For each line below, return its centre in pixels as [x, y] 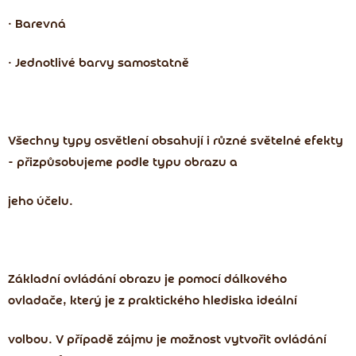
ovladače [35, 302]
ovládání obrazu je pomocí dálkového [175, 280]
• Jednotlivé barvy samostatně [99, 64]
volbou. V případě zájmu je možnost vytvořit [141, 341]
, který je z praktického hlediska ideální [180, 302]
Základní [36, 280]
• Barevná [37, 25]
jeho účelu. [41, 202]
